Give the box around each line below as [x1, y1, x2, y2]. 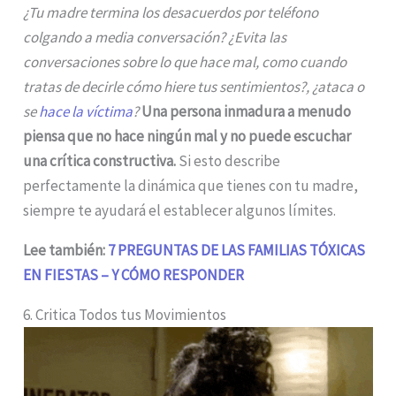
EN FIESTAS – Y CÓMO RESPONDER [23, 264, 245, 285]
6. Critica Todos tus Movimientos [23, 304, 227, 324]
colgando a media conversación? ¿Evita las [23, 27, 287, 47]
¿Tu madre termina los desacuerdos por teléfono [23, 2, 319, 22]
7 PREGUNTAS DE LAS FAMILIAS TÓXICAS [108, 240, 366, 260]
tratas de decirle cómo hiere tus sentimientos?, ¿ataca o [23, 76, 365, 96]
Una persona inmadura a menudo [139, 101, 352, 121]
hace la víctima [39, 101, 133, 121]
